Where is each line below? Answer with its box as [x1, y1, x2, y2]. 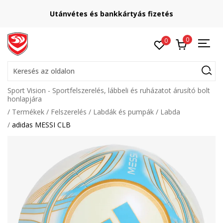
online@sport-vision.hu [117, 13, 189, 22]
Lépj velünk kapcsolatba [109, 5, 197, 15]
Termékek [12, 107, 44, 116]
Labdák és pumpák [93, 107, 154, 116]
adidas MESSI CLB [12, 120, 71, 129]
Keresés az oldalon [13, 66, 75, 76]
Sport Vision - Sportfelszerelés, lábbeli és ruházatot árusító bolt [7, 86, 210, 95]
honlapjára [7, 94, 42, 104]
